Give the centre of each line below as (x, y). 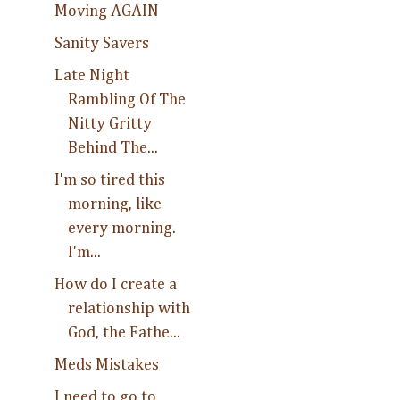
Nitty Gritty (109, 124)
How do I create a (115, 284)
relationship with (129, 308)
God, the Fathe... (124, 333)
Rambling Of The (126, 100)
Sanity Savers (101, 43)
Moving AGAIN (106, 11)
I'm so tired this (109, 180)
